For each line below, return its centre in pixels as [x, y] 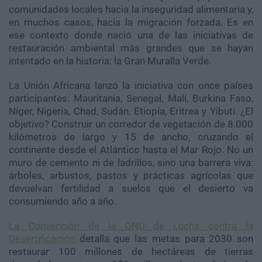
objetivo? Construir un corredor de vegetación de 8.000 [131, 124]
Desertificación [42, 239]
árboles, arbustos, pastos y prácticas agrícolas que [131, 175]
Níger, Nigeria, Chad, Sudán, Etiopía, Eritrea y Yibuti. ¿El [131, 111]
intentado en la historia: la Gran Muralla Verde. [110, 61]
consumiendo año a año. [63, 201]
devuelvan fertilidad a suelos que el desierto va [131, 188]
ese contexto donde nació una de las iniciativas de [131, 35]
